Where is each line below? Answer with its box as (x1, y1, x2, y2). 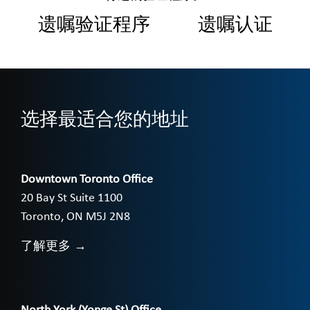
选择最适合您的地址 (21, 107, 189, 133)
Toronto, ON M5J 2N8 (21, 210, 130, 224)
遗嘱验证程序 (37, 12, 150, 38)
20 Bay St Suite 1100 (21, 192, 122, 206)
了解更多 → (21, 237, 86, 255)
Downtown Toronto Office (21, 173, 153, 187)
